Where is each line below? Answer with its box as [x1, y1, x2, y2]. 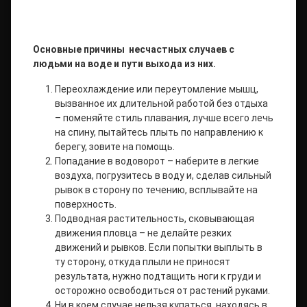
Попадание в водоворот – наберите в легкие [55, 156, 259, 167]
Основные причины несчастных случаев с [33, 44, 234, 55]
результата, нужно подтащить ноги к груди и [55, 271, 261, 282]
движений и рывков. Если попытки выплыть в [55, 242, 262, 253]
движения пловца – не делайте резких [55, 228, 232, 238]
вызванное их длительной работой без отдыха [55, 98, 268, 109]
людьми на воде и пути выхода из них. [33, 58, 216, 69]
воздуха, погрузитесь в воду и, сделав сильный [55, 170, 271, 181]
